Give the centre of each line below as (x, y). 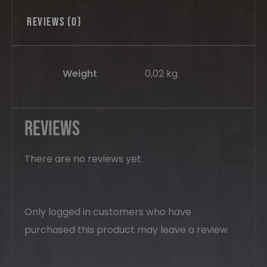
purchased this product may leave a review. (127, 229)
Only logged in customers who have (108, 212)
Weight (80, 74)
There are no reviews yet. (84, 159)
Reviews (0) (55, 22)
